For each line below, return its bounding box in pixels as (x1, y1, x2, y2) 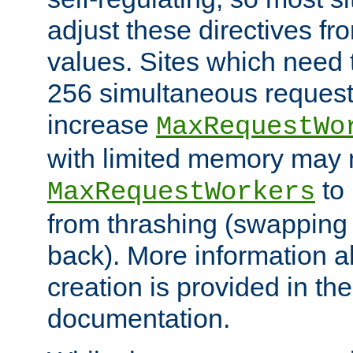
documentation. (47, 303, 230, 333)
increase (47, 109, 156, 139)
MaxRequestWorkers (47, 176, 315, 207)
